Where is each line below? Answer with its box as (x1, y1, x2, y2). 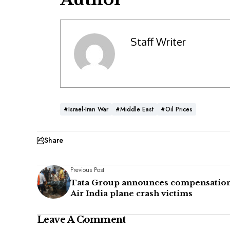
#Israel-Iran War (64, 105, 108, 114)
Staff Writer (130, 34, 186, 48)
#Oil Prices (161, 105, 193, 114)
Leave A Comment (37, 214, 126, 226)
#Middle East (116, 105, 154, 114)
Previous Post (70, 165, 104, 175)
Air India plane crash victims (70, 188, 193, 199)
